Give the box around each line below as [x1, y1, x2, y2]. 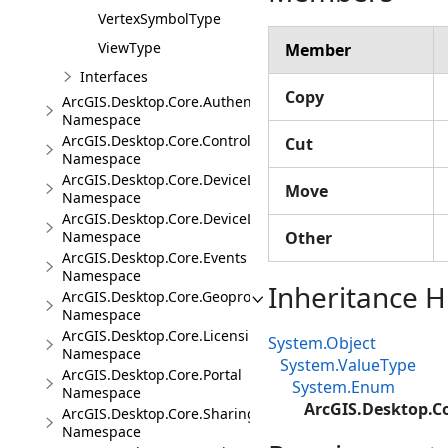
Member [285, 39, 351, 61]
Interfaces [80, 67, 148, 86]
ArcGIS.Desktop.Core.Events [62, 248, 247, 267]
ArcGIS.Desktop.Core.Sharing [62, 404, 256, 423]
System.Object [268, 332, 376, 354]
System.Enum [292, 376, 395, 398]
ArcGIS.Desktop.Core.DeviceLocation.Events [62, 209, 351, 228]
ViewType [98, 38, 161, 57]
